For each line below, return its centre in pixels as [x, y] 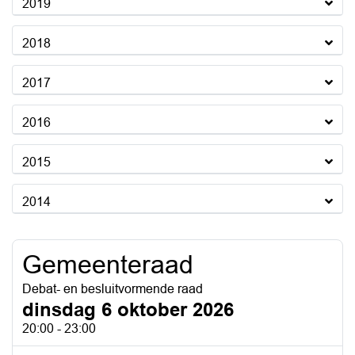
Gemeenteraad [108, 265]
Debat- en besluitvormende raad [113, 289]
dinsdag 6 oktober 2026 [128, 309]
